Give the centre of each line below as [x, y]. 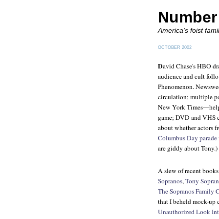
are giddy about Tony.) [188, 148]
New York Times [180, 107]
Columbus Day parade [187, 138]
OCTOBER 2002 [175, 47]
